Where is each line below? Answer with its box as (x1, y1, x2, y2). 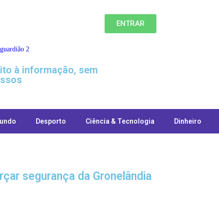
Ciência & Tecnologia (86, 117, 154, 125)
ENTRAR (116, 19, 145, 28)
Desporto (36, 117, 66, 125)
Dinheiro (174, 117, 201, 125)
